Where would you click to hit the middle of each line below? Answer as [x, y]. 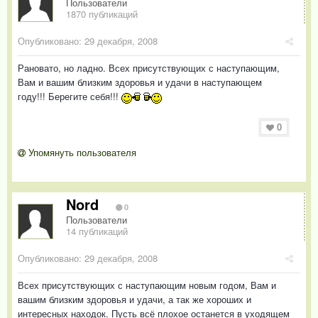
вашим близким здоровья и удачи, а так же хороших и [135, 299]
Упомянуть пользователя [81, 152]
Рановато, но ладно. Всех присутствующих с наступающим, [149, 68]
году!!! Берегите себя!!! [70, 97]
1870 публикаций [102, 14]
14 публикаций [97, 231]
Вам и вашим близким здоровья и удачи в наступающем [140, 82]
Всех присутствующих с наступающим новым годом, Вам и [147, 285]
